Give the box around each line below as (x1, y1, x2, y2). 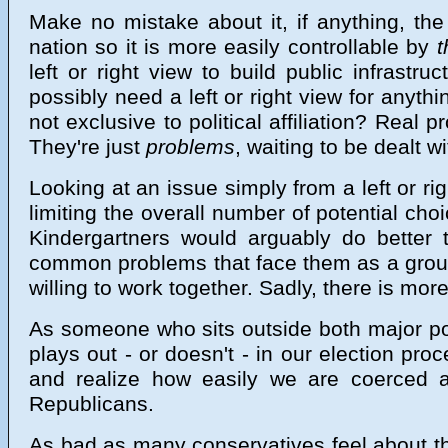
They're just (29, 135, 146, 159)
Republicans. (29, 392, 154, 416)
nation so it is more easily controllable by (29, 35, 437, 59)
